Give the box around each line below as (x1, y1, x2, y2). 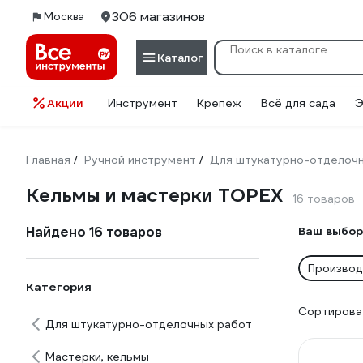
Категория (26, 280, 92, 294)
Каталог (157, 49, 203, 65)
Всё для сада (261, 96, 335, 110)
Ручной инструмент (84, 152, 196, 167)
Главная (26, 152, 70, 167)
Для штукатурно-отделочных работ (45, 317, 252, 331)
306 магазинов (112, 8, 205, 25)
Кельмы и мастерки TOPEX (26, 183, 283, 207)
